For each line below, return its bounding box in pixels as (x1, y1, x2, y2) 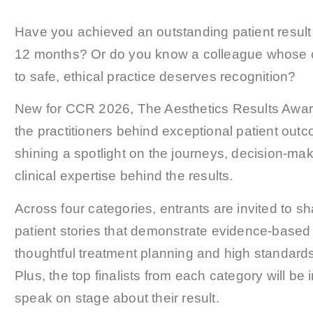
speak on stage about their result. (15, 290, 219, 305)
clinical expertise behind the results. (15, 168, 233, 184)
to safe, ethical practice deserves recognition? (15, 69, 296, 84)
